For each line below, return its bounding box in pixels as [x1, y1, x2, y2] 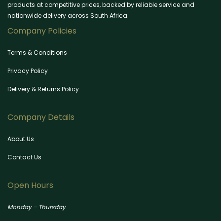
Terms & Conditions [7, 48, 67, 57]
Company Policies [7, 25, 76, 37]
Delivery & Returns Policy [7, 85, 79, 94]
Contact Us [7, 153, 41, 162]
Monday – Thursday [7, 203, 66, 212]
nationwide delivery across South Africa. [7, 11, 129, 20]
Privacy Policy [7, 67, 48, 75]
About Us [7, 135, 34, 144]
